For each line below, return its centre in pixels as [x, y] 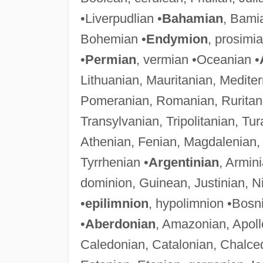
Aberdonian [120, 224]
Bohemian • [113, 39]
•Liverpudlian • [121, 18]
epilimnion [117, 203]
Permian [110, 59]
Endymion [177, 39]
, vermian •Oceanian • [198, 59]
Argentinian [183, 162]
